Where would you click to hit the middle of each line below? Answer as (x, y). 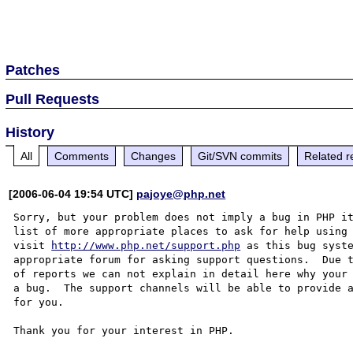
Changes (154, 156)
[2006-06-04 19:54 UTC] (73, 193)
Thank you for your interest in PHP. (124, 330)
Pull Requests (53, 99)
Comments (82, 156)
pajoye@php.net (181, 193)
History (30, 132)
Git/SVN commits (240, 156)
